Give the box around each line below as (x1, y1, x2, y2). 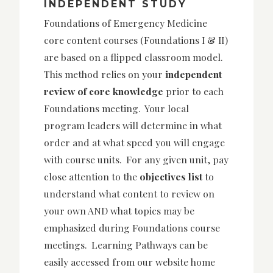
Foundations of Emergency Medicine (44, 16, 207, 30)
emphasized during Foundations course (44, 221, 220, 235)
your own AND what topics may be (44, 204, 194, 218)
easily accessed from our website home (44, 255, 215, 269)
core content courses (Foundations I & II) (44, 34, 228, 47)
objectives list (140, 170, 202, 183)
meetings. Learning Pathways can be (44, 238, 208, 252)
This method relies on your (44, 68, 163, 81)
